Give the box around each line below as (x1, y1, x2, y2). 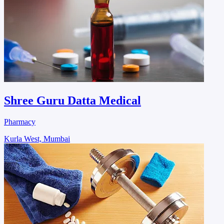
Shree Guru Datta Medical (4, 93, 141, 107)
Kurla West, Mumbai (4, 134, 70, 143)
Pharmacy (4, 117, 35, 126)
